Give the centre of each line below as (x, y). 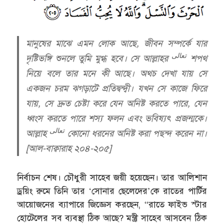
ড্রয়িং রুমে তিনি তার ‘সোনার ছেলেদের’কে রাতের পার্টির (112, 191)
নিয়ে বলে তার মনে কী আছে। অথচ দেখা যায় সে (116, 74)
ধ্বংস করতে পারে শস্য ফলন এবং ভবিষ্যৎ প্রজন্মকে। (116, 119)
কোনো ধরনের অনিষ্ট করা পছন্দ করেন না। (136, 134)
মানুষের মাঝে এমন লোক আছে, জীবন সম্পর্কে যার (116, 44)
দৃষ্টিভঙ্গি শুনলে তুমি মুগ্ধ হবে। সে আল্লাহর (99, 59)
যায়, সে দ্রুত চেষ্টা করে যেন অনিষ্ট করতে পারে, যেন (116, 104)
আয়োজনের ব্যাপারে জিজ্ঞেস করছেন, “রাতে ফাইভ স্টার (112, 205)
